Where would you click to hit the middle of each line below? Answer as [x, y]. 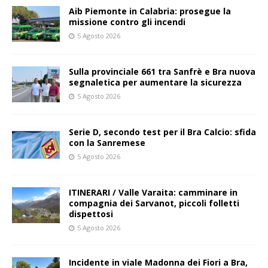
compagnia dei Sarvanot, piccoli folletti [154, 203]
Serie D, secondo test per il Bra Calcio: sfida [162, 132]
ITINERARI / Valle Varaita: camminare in [153, 193]
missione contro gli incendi [127, 22]
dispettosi [91, 214]
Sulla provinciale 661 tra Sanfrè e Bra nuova [162, 72]
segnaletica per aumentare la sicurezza [155, 83]
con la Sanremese [107, 143]
